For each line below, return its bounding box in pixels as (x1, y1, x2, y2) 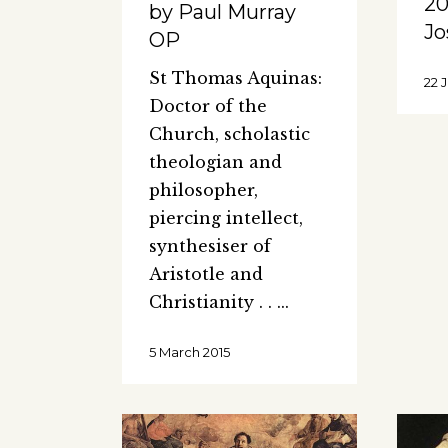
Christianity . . (149, 292, 277, 313)
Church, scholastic (149, 124, 310, 145)
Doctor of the (149, 96, 267, 117)
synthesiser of (149, 236, 271, 257)
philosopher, (149, 180, 258, 201)
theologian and (149, 152, 282, 173)
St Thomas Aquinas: (149, 68, 322, 89)
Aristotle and (149, 264, 263, 285)
